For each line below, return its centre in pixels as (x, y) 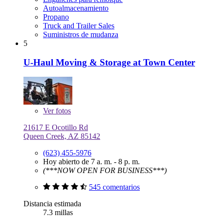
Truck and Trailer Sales (79, 26)
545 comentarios (114, 187)
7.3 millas (58, 213)
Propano (56, 17)
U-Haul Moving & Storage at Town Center (109, 62)
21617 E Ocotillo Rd (56, 128)
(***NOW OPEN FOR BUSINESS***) (105, 171)
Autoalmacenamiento (76, 8)
